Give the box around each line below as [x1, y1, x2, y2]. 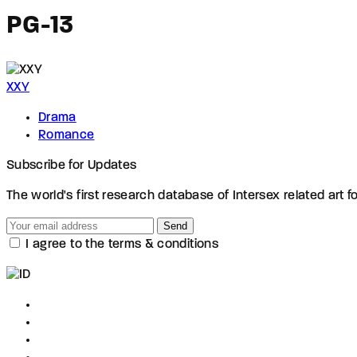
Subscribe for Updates [6, 159, 137, 172]
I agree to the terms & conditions [25, 237, 218, 251]
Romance [38, 128, 95, 142]
